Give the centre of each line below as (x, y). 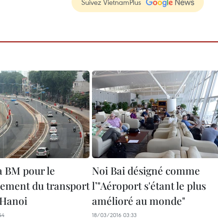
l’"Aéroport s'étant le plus (149, 185)
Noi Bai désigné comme (146, 170)
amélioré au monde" (139, 200)
